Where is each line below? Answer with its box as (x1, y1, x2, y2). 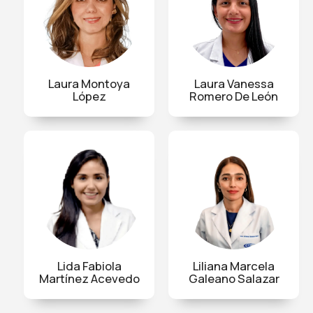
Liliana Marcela (193, 257, 275, 274)
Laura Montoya (48, 75, 130, 92)
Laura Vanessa (194, 75, 274, 92)
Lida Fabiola (57, 257, 122, 274)
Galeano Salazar (188, 270, 279, 286)
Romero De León (189, 87, 278, 104)
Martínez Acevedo (38, 270, 140, 286)
